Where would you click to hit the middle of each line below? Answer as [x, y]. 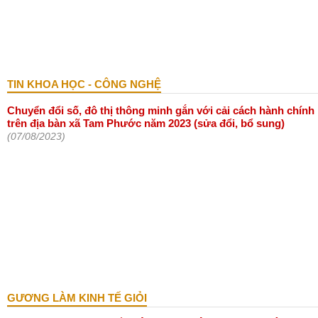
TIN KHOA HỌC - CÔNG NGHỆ [84, 84]
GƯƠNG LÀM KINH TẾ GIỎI [77, 298]
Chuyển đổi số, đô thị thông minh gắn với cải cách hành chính [161, 110]
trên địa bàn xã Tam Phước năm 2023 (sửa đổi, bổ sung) [146, 123]
